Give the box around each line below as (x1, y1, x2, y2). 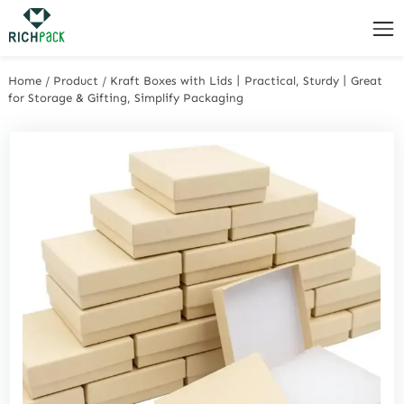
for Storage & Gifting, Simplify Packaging (8, 90, 244, 105)
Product (53, 73, 99, 87)
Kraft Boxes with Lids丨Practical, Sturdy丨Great (110, 73, 383, 87)
